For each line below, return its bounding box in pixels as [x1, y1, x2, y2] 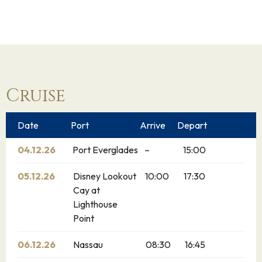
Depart [177, 119, 207, 131]
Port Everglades [73, 144, 139, 156]
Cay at [73, 184, 100, 196]
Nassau [73, 239, 104, 250]
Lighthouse [73, 198, 118, 210]
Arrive [140, 119, 166, 131]
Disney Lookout [73, 170, 136, 182]
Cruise [6, 84, 65, 108]
